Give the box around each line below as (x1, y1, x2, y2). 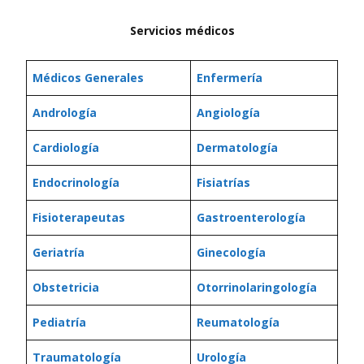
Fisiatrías (197, 175, 250, 190)
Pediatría (32, 314, 86, 330)
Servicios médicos (129, 23, 235, 38)
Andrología (32, 105, 97, 120)
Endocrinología (32, 175, 119, 190)
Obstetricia (32, 279, 99, 295)
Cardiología (32, 140, 99, 155)
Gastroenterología (197, 210, 305, 225)
